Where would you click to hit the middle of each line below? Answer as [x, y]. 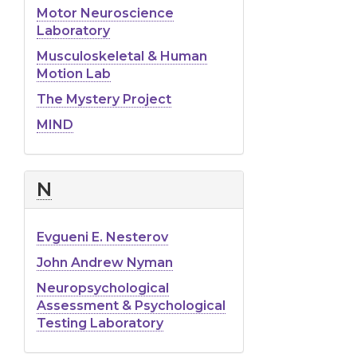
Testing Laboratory [100, 323]
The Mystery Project [104, 99]
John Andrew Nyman [105, 262]
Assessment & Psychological [131, 305]
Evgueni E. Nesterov [102, 237]
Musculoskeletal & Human [122, 56]
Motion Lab [74, 73]
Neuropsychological [103, 288]
